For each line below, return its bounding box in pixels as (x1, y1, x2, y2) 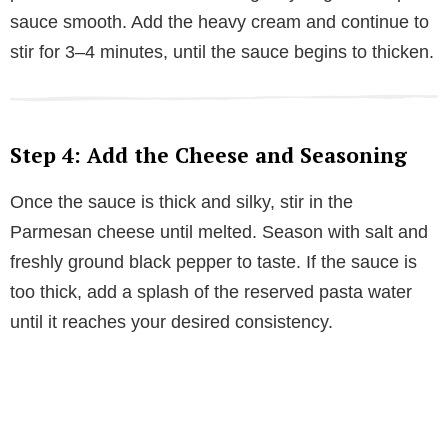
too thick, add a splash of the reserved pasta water (10, 282, 412, 303)
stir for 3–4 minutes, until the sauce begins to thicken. (10, 42, 434, 63)
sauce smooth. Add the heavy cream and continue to (10, 12, 429, 33)
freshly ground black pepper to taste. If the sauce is (10, 252, 417, 273)
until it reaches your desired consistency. (10, 312, 333, 333)
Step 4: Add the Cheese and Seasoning (10, 141, 407, 170)
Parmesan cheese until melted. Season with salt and (10, 222, 428, 243)
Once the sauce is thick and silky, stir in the (10, 192, 353, 213)
